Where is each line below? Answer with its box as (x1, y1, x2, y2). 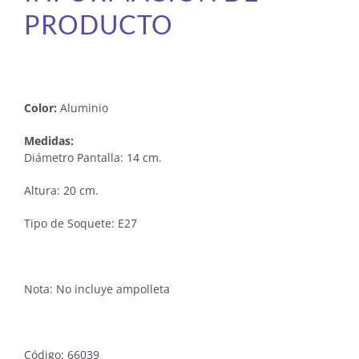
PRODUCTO (24, 9, 173, 41)
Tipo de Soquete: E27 (24, 216, 137, 232)
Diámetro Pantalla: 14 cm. (24, 150, 162, 166)
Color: (24, 100, 57, 116)
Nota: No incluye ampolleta (24, 281, 170, 297)
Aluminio (57, 100, 108, 116)
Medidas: (24, 133, 74, 149)
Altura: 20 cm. (24, 183, 99, 199)
